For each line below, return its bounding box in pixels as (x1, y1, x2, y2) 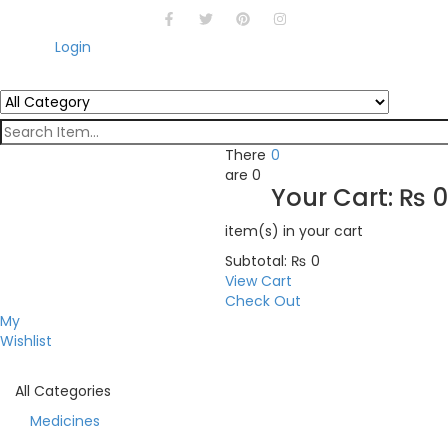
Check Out (225, 291, 301, 311)
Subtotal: (225, 251, 287, 271)
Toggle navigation (276, 418, 402, 438)
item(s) (225, 221, 279, 241)
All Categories (15, 381, 111, 401)
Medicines (30, 411, 100, 431)
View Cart (225, 271, 292, 291)
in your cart (279, 221, 363, 241)
